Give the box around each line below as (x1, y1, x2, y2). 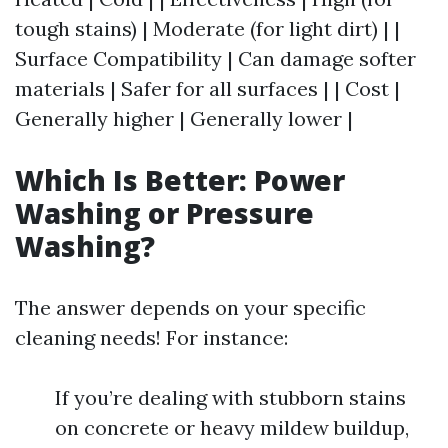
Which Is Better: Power (15, 161, 345, 199)
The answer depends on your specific (15, 295, 366, 320)
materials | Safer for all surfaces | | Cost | (15, 76, 400, 101)
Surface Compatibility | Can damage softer (15, 46, 416, 71)
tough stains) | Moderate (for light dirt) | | (15, 16, 400, 41)
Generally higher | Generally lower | (15, 106, 353, 131)
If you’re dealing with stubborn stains (55, 385, 406, 410)
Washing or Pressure (15, 194, 314, 232)
